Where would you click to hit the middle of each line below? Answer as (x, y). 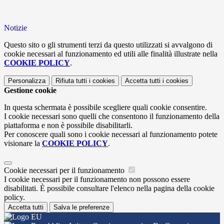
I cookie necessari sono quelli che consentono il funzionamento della (112, 116)
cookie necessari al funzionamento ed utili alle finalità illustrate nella (111, 54)
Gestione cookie (30, 90)
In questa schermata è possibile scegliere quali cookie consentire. (105, 107)
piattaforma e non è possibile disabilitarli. (68, 125)
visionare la (23, 143)
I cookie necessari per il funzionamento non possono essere (97, 179)
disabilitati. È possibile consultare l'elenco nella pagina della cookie (109, 188)
